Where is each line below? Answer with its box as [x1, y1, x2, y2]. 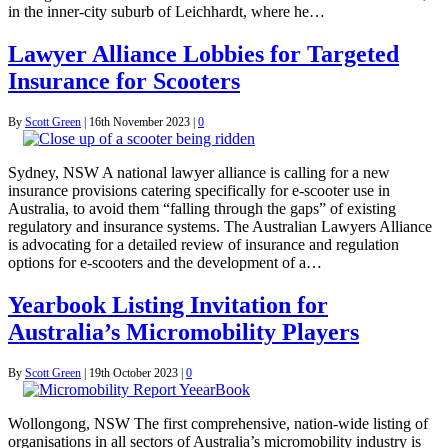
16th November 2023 [89, 114, 190, 129]
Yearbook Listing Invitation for [8, 291, 328, 318]
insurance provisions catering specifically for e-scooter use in [8, 181, 390, 199]
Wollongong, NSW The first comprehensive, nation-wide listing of [8, 414, 428, 432]
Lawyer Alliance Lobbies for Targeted [8, 40, 399, 67]
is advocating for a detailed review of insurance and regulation [8, 235, 399, 253]
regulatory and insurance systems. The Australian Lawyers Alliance [8, 217, 432, 235]
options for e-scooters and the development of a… [8, 253, 322, 271]
